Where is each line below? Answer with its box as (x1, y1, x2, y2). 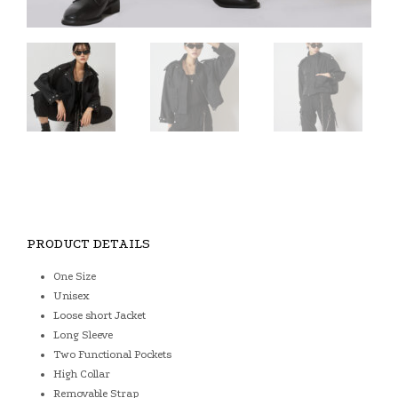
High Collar (53, 368, 110, 380)
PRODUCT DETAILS (27, 235, 150, 251)
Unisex (53, 290, 90, 302)
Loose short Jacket (53, 309, 146, 322)
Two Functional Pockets (53, 348, 171, 361)
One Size (53, 270, 96, 283)
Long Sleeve (53, 329, 113, 341)
